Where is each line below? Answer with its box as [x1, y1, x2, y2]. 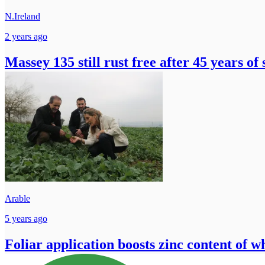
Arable [5, 193, 30, 203]
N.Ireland [5, 11, 40, 21]
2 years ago [5, 31, 47, 41]
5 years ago [5, 213, 47, 224]
